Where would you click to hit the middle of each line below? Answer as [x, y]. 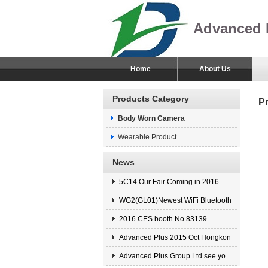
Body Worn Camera [151, 118]
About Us [215, 69]
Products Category [151, 99]
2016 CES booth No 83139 [162, 219]
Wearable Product [147, 137]
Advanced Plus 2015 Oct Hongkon [174, 237]
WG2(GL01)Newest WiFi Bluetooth [174, 200]
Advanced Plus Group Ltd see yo [171, 256]
